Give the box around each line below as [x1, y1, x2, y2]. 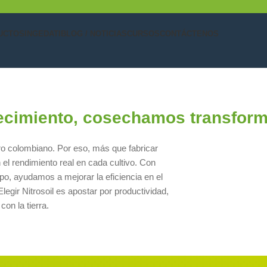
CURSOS [127, 29, 160, 39]
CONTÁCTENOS [160, 29, 219, 39]
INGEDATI [24, 29, 61, 39]
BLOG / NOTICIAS [61, 29, 127, 39]
